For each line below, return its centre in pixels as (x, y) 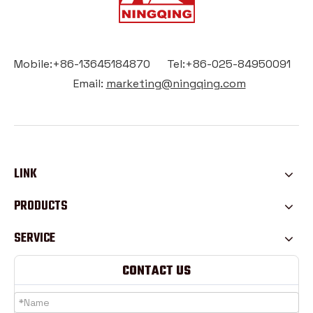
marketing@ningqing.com (176, 83)
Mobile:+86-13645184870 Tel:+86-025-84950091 (156, 64)
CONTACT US (156, 271)
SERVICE (35, 238)
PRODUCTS (41, 206)
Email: (87, 83)
